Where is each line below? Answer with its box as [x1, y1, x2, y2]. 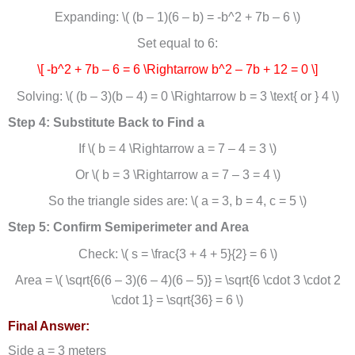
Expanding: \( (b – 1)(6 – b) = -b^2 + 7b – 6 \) [55, 10, 300, 25]
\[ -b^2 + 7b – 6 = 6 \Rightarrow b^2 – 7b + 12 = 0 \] [37, 63, 318, 77]
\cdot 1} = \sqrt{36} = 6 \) [112, 292, 243, 307]
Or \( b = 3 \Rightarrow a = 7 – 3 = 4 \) [74, 168, 281, 182]
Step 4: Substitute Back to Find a [7, 115, 204, 129]
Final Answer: [7, 319, 90, 333]
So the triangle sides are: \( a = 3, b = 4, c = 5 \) [48, 194, 307, 208]
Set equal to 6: [137, 36, 218, 51]
